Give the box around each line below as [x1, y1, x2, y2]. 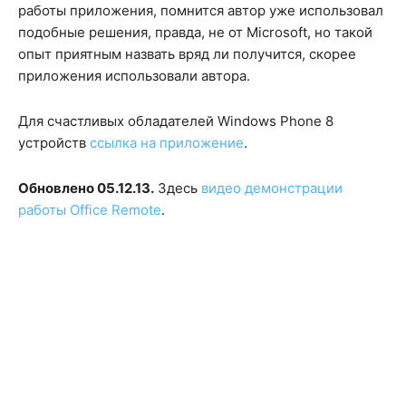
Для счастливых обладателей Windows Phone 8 [18, 112, 333, 130]
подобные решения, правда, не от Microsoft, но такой [18, 24, 372, 42]
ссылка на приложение [90, 134, 244, 152]
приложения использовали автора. [18, 67, 250, 85]
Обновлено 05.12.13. [18, 179, 154, 198]
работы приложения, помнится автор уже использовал [18, 2, 383, 20]
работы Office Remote [18, 201, 161, 219]
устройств [18, 134, 90, 152]
